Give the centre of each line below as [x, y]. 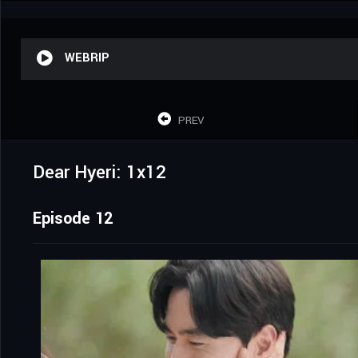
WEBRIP [87, 58]
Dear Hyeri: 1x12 [99, 172]
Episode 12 [73, 218]
